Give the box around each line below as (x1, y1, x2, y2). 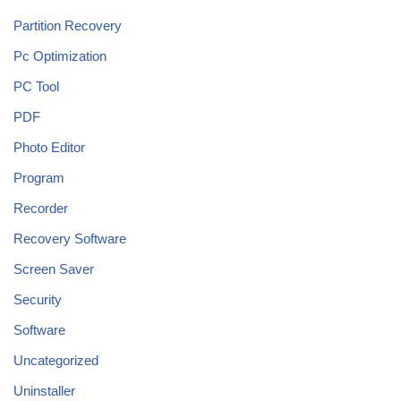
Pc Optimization (13, 47, 107, 64)
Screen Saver (13, 260, 94, 277)
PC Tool (13, 78, 59, 94)
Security (13, 291, 62, 307)
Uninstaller (13, 382, 75, 398)
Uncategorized (13, 352, 98, 368)
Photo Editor (13, 139, 85, 155)
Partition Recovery (13, 17, 122, 33)
